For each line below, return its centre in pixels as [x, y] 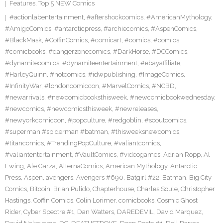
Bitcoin [40, 189]
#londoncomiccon [72, 86]
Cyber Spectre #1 [49, 212]
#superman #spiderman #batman [56, 132]
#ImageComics [161, 74]
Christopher [198, 189]
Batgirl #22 [143, 177]
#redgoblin [125, 120]
